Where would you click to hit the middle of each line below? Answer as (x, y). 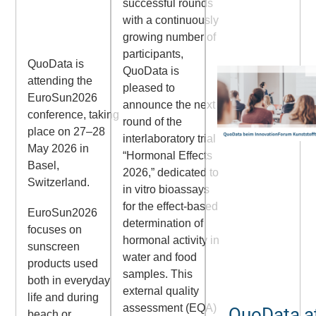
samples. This (157, 274)
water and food (159, 257)
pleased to (148, 88)
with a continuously (170, 20)
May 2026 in (59, 148)
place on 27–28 (67, 131)
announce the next (169, 105)
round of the (152, 122)
